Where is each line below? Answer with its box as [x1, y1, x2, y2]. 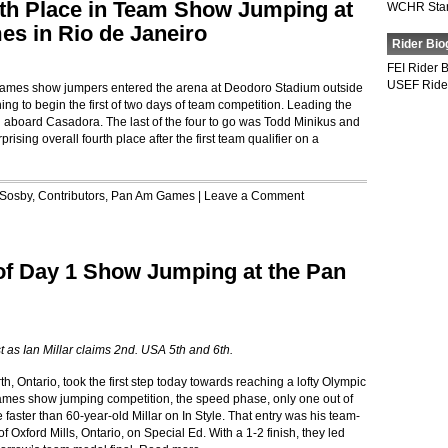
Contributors [38, 189, 105, 203]
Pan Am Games [111, 189, 195, 203]
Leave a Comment [204, 189, 304, 203]
